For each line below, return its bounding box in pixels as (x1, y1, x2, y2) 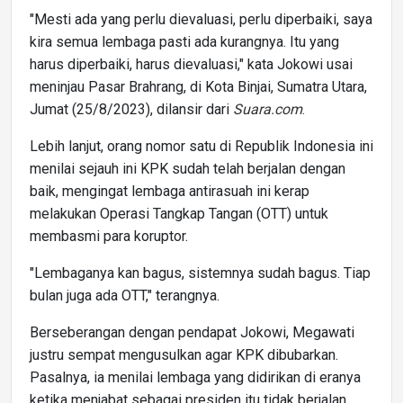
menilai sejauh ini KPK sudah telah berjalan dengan (30, 159, 345, 177)
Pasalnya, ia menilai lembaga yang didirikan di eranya (30, 368, 361, 386)
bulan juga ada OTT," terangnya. (30, 286, 219, 304)
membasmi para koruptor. (30, 227, 188, 245)
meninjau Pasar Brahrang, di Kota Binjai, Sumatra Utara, (30, 77, 367, 95)
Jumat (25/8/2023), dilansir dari (30, 100, 233, 118)
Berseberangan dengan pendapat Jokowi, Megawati (30, 323, 354, 341)
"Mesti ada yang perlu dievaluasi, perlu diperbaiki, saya (30, 10, 372, 28)
